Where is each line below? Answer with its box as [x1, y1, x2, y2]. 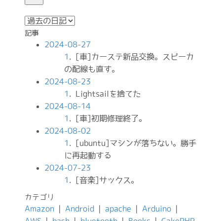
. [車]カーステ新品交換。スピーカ [69, 53, 194, 61]
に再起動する [64, 151, 111, 159]
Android [65, 205, 94, 213]
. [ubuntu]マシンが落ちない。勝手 [69, 139, 196, 147]
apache [105, 205, 131, 213]
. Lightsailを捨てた [69, 90, 141, 98]
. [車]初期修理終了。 [69, 114, 147, 122]
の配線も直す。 [64, 65, 119, 73]
